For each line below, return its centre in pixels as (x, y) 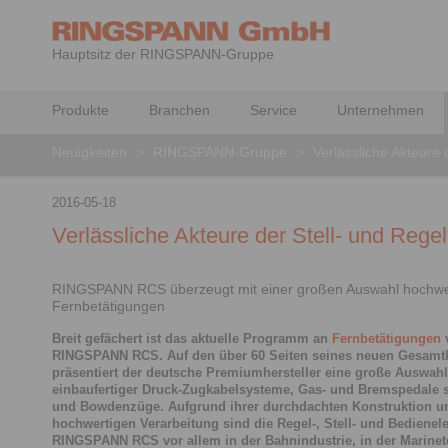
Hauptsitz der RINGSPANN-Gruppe (163, 54)
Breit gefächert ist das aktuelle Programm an (192, 338)
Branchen (179, 110)
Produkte (80, 110)
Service (273, 110)
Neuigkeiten (89, 152)
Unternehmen (380, 110)
